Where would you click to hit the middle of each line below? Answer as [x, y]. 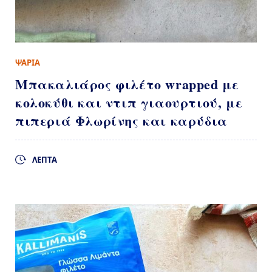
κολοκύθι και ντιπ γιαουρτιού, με [129, 103]
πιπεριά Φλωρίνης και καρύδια [121, 121]
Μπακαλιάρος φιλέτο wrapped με [127, 84]
